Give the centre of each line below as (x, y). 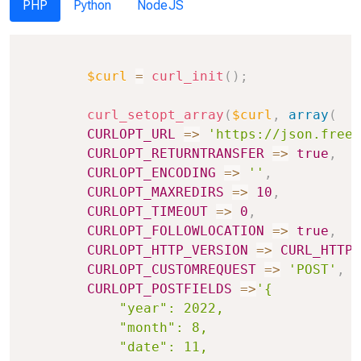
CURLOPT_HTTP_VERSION (168, 250)
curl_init (188, 76)
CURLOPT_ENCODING (151, 172)
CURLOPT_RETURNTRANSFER (176, 153)
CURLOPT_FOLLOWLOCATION (176, 230)
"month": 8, (115, 327)
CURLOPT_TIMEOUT (147, 211)
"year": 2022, (123, 308)
